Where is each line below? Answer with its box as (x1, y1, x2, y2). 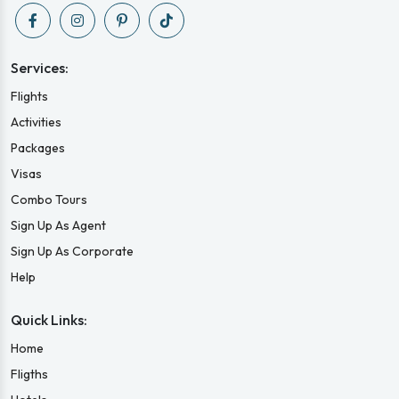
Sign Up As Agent (11, 216, 106, 233)
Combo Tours (11, 191, 87, 208)
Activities (11, 113, 61, 130)
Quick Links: (11, 310, 87, 329)
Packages (11, 139, 65, 156)
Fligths (11, 365, 48, 382)
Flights (11, 87, 48, 104)
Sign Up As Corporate (11, 242, 134, 259)
